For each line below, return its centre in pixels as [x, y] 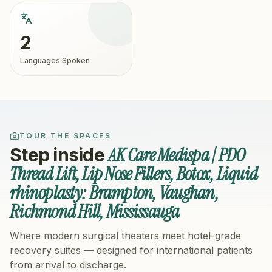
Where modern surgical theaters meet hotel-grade [125, 236]
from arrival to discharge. [68, 265]
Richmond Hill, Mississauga [95, 212]
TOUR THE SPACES [65, 136]
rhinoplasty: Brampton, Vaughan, [114, 193]
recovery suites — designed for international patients [131, 250]
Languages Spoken [55, 60]
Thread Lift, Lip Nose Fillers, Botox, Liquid [134, 174]
